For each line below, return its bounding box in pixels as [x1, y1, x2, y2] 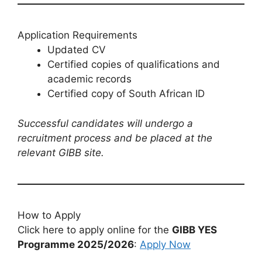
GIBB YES [172, 223, 217, 236]
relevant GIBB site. [18, 146, 104, 158]
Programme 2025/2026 [18, 238, 134, 250]
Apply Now [140, 238, 191, 250]
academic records [47, 73, 132, 85]
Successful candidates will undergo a [18, 117, 193, 129]
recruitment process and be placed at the [18, 132, 212, 144]
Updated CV [47, 44, 106, 56]
